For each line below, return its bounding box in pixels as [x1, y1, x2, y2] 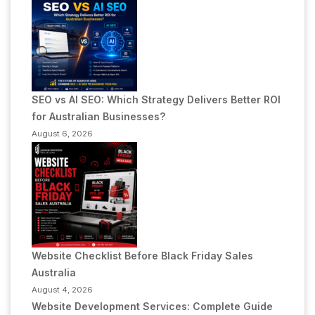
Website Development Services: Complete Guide [32, 300, 273, 312]
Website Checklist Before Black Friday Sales [32, 249, 253, 262]
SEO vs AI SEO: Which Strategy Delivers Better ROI [32, 93, 281, 105]
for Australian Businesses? [32, 110, 165, 122]
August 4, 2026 [32, 284, 93, 295]
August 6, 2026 [32, 128, 93, 139]
